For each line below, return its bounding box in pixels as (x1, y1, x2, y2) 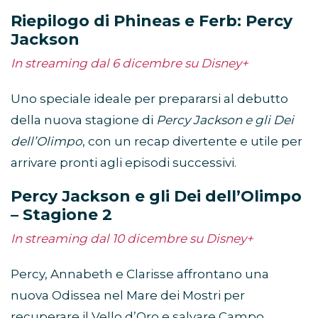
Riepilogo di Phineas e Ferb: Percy (11, 11, 292, 31)
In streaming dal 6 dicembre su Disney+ (11, 56, 248, 71)
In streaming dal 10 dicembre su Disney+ (11, 231, 253, 246)
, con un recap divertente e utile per (82, 134, 302, 149)
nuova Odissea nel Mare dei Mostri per (11, 288, 245, 303)
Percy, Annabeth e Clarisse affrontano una (11, 267, 269, 282)
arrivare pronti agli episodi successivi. (11, 155, 236, 170)
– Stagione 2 (11, 205, 112, 225)
